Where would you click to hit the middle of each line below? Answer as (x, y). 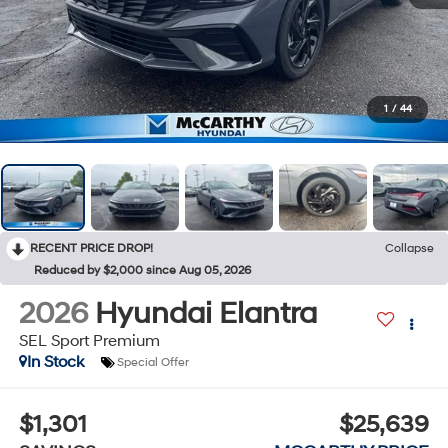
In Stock (55, 362)
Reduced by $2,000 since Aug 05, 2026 (142, 270)
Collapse (409, 248)
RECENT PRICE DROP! (91, 248)
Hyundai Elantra (205, 314)
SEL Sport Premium (89, 341)
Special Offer (152, 362)
